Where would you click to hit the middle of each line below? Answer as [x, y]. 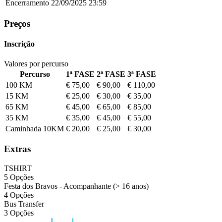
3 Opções [19, 213]
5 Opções [19, 177]
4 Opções [19, 195]
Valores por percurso [36, 63]
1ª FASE [80, 74]
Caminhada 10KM [35, 128]
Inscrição [19, 44]
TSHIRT [18, 168]
